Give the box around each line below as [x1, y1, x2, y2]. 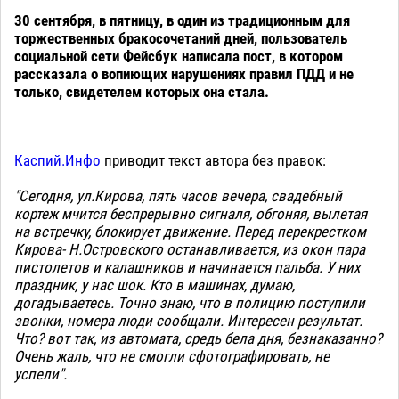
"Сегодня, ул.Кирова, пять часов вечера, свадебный [14, 186, 342, 205]
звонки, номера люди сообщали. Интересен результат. [14, 311, 362, 330]
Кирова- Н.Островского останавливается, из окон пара [14, 240, 365, 258]
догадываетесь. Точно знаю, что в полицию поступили [14, 293, 365, 312]
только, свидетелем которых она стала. [14, 82, 269, 101]
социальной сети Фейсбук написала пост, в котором [14, 46, 343, 65]
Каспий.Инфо [14, 151, 101, 169]
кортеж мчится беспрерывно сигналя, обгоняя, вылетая [14, 204, 367, 223]
